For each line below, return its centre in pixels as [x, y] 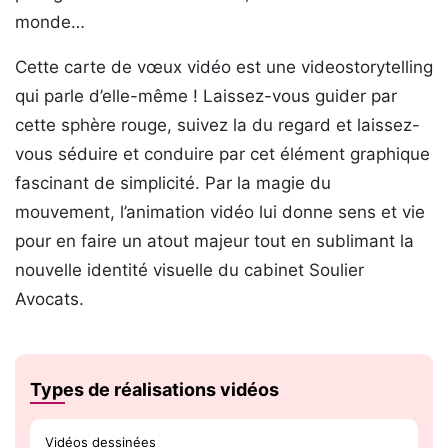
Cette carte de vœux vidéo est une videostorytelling [224, 67]
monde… [50, 22]
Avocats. [49, 299]
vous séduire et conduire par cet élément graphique [222, 154]
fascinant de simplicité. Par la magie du [173, 183]
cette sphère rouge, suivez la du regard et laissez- [217, 125]
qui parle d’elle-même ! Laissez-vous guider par [206, 96]
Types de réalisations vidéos [154, 389]
